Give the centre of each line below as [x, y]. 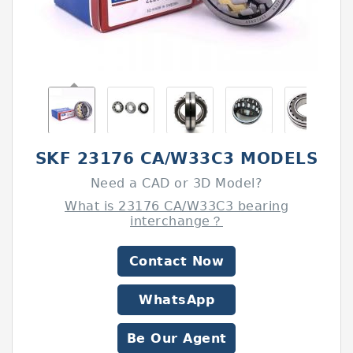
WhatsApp [176, 300]
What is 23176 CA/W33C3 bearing [176, 206]
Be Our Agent [176, 338]
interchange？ [176, 221]
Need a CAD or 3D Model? [176, 183]
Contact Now [176, 261]
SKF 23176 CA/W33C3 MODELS [176, 158]
